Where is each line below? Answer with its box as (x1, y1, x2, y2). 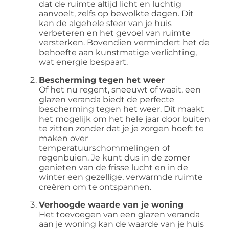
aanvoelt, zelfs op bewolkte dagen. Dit (39, 8, 194, 18)
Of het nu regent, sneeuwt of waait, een (39, 84, 201, 95)
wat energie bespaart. (39, 57, 128, 67)
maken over (39, 133, 88, 143)
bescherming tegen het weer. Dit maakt (39, 104, 204, 114)
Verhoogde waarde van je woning (39, 199, 184, 210)
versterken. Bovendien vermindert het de (39, 37, 210, 48)
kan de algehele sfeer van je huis (39, 18, 172, 28)
